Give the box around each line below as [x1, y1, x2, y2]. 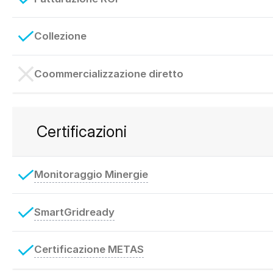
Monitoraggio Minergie [34, 168, 148, 181]
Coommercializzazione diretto [34, 67, 183, 80]
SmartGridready [34, 205, 115, 218]
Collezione [34, 30, 87, 43]
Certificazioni [37, 121, 127, 141]
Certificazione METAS [34, 243, 144, 256]
